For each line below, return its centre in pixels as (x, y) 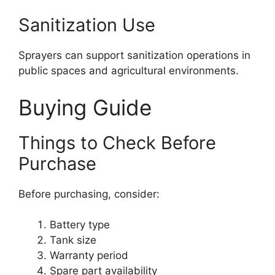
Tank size (73, 240)
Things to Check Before (117, 142)
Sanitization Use (87, 25)
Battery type (80, 225)
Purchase (57, 163)
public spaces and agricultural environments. (129, 71)
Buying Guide (85, 107)
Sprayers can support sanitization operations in (134, 55)
